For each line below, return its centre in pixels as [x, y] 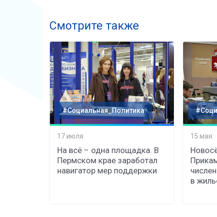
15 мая [201, 136]
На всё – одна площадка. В [108, 150]
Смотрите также [94, 26]
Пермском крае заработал [107, 161]
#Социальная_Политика [103, 111]
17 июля [70, 136]
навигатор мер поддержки [107, 171]
